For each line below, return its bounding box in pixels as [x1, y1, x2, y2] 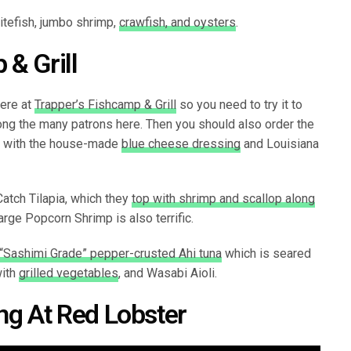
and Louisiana [241, 136, 319, 151]
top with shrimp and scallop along [132, 190, 315, 206]
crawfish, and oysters [119, 14, 236, 30]
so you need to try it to [176, 96, 302, 112]
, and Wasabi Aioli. [118, 265, 217, 280]
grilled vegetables [19, 265, 118, 280]
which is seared [222, 245, 311, 261]
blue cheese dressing [121, 136, 241, 151]
